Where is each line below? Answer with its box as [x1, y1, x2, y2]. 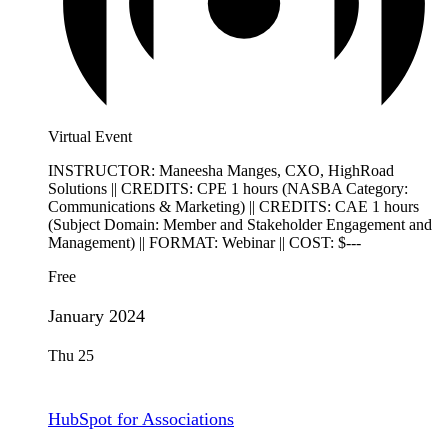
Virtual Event [48, 128, 132, 146]
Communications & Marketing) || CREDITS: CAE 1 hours [48, 198, 419, 216]
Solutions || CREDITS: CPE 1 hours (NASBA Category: [48, 180, 408, 198]
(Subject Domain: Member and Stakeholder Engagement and [48, 216, 432, 234]
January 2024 [48, 306, 145, 327]
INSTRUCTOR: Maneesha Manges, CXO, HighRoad [48, 162, 394, 180]
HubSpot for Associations [48, 409, 234, 430]
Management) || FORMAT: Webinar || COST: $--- [48, 234, 361, 252]
